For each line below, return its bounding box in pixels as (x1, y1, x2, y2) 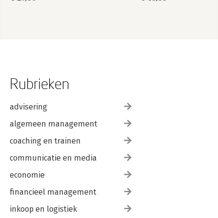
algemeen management (10, 119, 97, 128)
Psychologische (140, 15, 193, 24)
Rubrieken (10, 75, 70, 92)
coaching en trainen (10, 136, 81, 145)
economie (10, 170, 45, 180)
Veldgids (140, 7, 169, 16)
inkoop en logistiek (10, 204, 77, 214)
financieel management (10, 187, 96, 197)
